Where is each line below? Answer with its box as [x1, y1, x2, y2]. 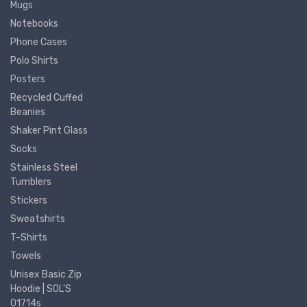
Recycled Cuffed [10, 91, 83, 103]
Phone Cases [10, 36, 67, 48]
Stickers [10, 194, 47, 206]
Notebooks [10, 17, 58, 29]
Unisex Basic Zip [10, 268, 82, 280]
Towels [10, 249, 41, 262]
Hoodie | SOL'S [10, 282, 71, 295]
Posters [10, 73, 45, 85]
